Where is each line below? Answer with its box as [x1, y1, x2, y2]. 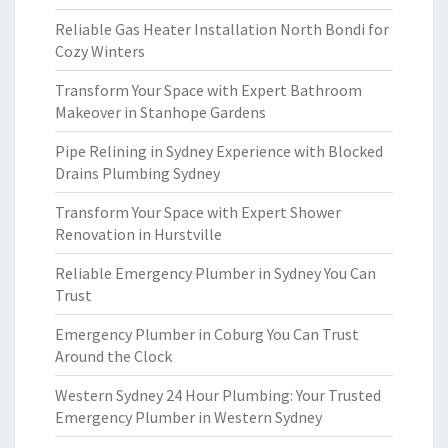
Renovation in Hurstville [55, 224, 222, 244]
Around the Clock [55, 346, 172, 366]
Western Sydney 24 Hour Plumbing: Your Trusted [55, 385, 381, 405]
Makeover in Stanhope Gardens [55, 102, 266, 122]
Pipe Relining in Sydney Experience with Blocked [55, 141, 383, 161]
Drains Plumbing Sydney [55, 163, 220, 183]
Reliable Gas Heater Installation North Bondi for [55, 19, 389, 39]
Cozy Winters [55, 41, 145, 61]
